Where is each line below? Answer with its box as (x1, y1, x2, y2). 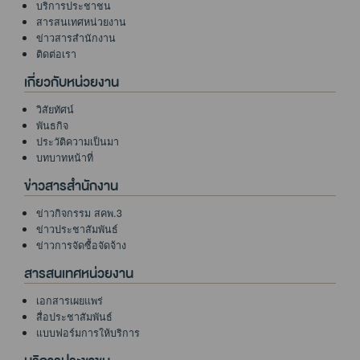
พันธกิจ (36, 118, 68, 133)
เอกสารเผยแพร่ (36, 293, 103, 309)
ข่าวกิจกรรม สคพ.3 (36, 206, 122, 221)
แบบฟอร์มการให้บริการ (36, 325, 140, 341)
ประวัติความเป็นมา (36, 134, 119, 149)
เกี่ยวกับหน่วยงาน (24, 72, 119, 94)
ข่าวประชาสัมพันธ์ (36, 222, 118, 237)
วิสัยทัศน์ (36, 102, 74, 117)
